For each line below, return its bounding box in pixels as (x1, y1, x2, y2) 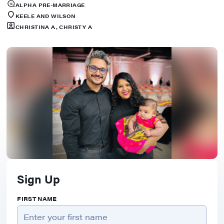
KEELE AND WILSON (15, 11, 76, 19)
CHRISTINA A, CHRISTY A (15, 22, 92, 30)
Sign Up (17, 170, 60, 187)
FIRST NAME (17, 195, 57, 203)
